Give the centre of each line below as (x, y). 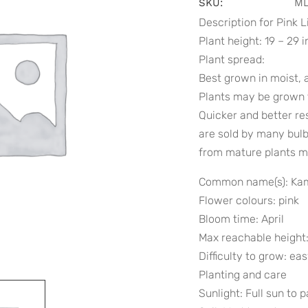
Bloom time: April (241, 219)
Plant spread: (232, 59)
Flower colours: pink (249, 200)
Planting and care (243, 275)
